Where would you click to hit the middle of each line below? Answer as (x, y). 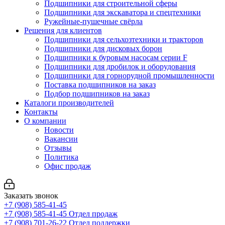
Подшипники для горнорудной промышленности (129, 76)
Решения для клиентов (63, 30)
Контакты (41, 112)
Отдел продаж (93, 214)
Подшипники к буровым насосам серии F (116, 58)
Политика (61, 157)
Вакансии (61, 139)
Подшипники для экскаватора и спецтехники (123, 12)
